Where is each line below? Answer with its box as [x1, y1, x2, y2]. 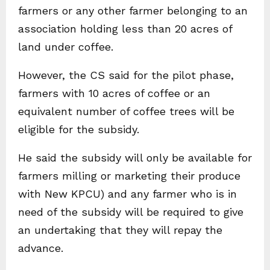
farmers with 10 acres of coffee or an [18, 87, 210, 100]
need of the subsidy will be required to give [18, 206, 243, 219]
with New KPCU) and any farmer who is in [18, 187, 237, 201]
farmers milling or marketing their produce [18, 169, 240, 183]
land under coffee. [18, 40, 113, 54]
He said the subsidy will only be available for [18, 151, 252, 165]
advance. [18, 242, 63, 255]
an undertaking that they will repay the [18, 224, 222, 237]
